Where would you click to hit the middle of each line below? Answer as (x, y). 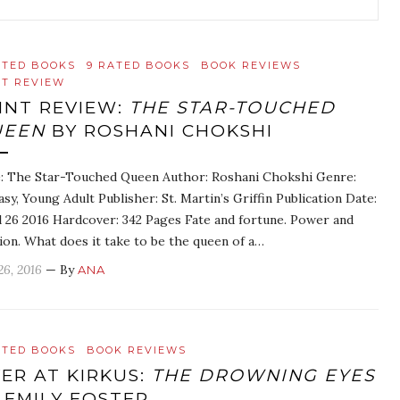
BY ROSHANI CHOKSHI (159, 131)
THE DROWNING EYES (264, 375)
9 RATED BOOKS (138, 65)
